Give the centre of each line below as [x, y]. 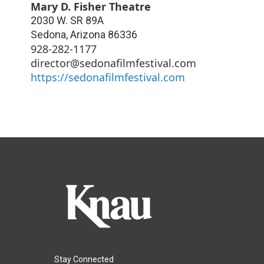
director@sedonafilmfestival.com [113, 63]
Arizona [88, 34]
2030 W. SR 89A [67, 20]
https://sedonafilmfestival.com [108, 77]
